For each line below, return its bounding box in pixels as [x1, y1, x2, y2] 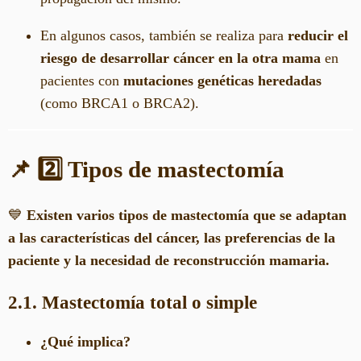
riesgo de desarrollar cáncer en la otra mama [40, 49, 321, 66]
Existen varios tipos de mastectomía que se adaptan [27, 206, 346, 223]
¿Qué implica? [40, 334, 131, 351]
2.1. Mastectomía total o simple [8, 292, 257, 313]
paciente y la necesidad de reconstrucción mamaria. [8, 251, 330, 268]
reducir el [288, 27, 348, 44]
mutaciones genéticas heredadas [123, 72, 322, 89]
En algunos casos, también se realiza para [40, 27, 288, 44]
